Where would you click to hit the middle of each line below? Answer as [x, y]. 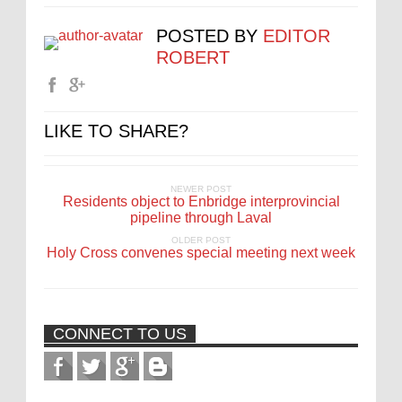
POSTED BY [210, 36]
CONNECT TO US [120, 334]
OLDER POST [201, 240]
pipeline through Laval [201, 218]
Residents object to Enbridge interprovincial [201, 201]
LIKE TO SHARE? [116, 131]
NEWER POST [201, 189]
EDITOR [297, 36]
